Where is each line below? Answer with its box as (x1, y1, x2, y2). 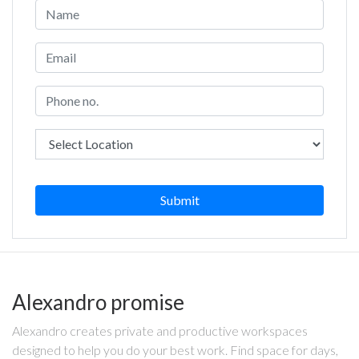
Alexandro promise (12, 288, 184, 315)
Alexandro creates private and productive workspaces (12, 322, 308, 338)
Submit (159, 192, 200, 208)
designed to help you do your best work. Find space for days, (12, 341, 338, 357)
